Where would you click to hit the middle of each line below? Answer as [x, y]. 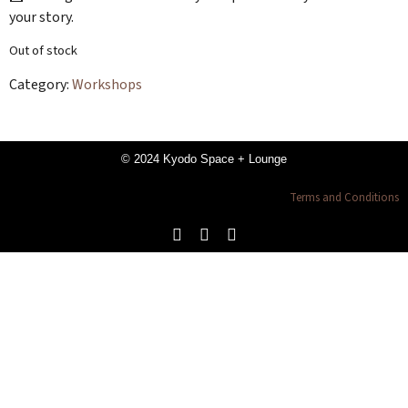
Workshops [107, 85]
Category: [41, 85]
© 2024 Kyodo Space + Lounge [204, 159]
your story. [41, 17]
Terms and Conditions [344, 197]
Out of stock [43, 50]
